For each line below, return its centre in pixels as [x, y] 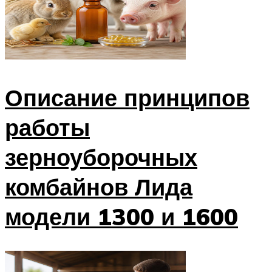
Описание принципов [127, 98]
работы [47, 127]
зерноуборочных [101, 157]
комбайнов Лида [99, 187]
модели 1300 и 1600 [121, 217]
